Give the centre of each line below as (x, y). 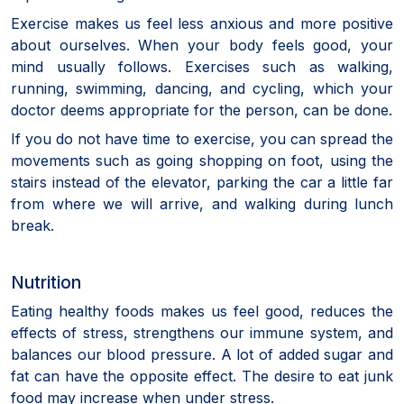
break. (32, 225)
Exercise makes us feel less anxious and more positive (202, 23)
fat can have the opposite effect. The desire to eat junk (202, 376)
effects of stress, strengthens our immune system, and (202, 332)
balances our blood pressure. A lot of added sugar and (202, 354)
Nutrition (46, 282)
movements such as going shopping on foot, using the (202, 160)
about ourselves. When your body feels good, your (202, 45)
